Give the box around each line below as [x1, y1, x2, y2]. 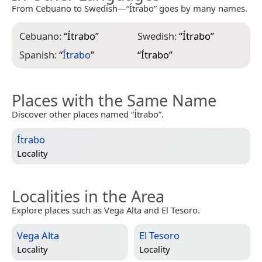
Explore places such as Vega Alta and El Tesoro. [12, 204, 200, 216]
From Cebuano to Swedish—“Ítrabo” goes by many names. [12, 2, 247, 14]
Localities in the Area [12, 185, 164, 208]
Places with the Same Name [12, 89, 216, 112]
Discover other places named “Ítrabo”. [12, 108, 164, 120]
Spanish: [19, 48, 59, 62]
